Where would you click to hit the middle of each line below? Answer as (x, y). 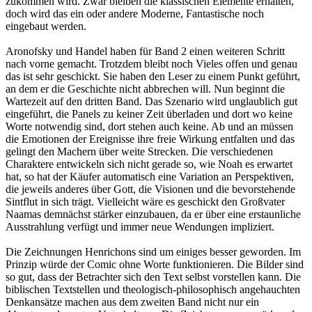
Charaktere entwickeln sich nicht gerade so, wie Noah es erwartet (149, 164)
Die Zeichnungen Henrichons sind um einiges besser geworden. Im (153, 251)
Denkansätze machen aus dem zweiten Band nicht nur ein (132, 302)
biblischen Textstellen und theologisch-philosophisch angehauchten (153, 289)
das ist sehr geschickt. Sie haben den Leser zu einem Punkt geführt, (153, 76)
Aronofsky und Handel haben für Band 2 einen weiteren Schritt (145, 51)
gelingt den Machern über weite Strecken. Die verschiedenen (139, 151)
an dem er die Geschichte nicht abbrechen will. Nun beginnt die (145, 88)
